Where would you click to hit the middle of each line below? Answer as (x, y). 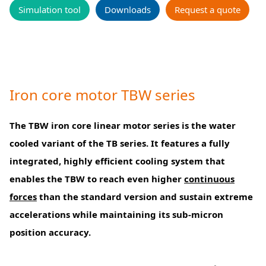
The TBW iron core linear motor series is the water (123, 126)
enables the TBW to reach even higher (97, 179)
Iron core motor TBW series (102, 95)
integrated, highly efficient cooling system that (117, 161)
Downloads (128, 10)
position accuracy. (50, 232)
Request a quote (208, 10)
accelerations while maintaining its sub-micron (116, 215)
